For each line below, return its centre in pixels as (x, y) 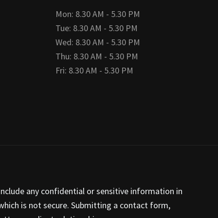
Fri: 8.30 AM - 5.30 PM (94, 70)
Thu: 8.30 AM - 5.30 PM (97, 56)
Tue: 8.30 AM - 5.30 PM (96, 28)
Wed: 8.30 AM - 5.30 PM (98, 42)
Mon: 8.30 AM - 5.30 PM (98, 14)
